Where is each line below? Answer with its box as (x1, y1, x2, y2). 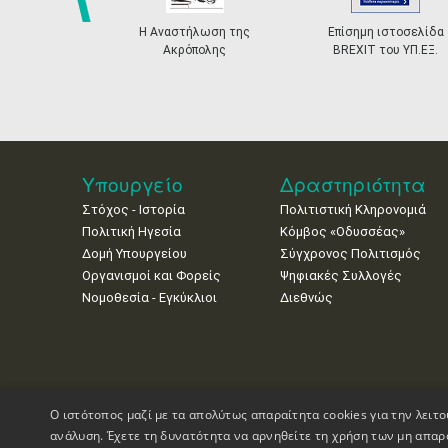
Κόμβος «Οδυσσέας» (280, 224, 406, 239)
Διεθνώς (280, 290, 334, 305)
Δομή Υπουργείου (82, 246, 187, 261)
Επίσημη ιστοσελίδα (327, 25, 444, 39)
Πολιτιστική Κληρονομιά (280, 202, 427, 217)
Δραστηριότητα (280, 173, 427, 196)
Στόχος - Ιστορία (82, 202, 185, 217)
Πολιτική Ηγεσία (82, 224, 181, 239)
